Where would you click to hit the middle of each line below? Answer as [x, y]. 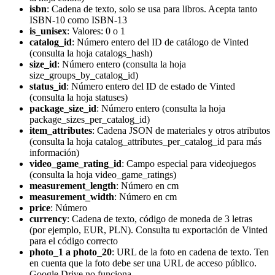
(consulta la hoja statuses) [79, 98]
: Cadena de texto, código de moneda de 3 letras [160, 219]
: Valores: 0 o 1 [96, 31]
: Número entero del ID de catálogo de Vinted [160, 42]
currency [48, 219]
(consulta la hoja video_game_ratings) [103, 175]
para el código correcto [74, 241]
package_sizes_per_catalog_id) [90, 120]
